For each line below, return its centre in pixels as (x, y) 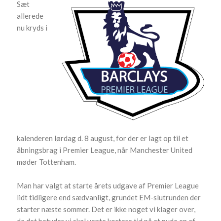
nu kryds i (32, 28)
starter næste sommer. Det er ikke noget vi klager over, (106, 209)
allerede (30, 16)
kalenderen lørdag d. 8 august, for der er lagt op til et (103, 138)
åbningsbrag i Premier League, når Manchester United (105, 150)
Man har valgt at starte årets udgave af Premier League (108, 186)
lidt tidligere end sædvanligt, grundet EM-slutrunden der (109, 198)
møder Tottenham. (47, 162)
